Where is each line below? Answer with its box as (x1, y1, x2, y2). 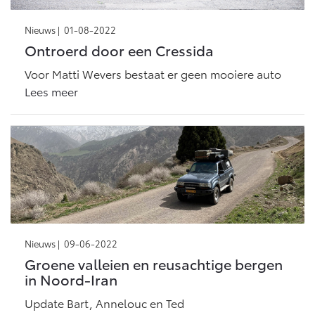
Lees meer (25, 82, 78, 99)
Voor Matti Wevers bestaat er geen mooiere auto (25, 65, 281, 82)
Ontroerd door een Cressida (25, 39, 214, 60)
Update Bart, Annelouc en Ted (25, 294, 184, 311)
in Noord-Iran (25, 269, 117, 289)
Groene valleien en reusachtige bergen (25, 253, 283, 274)
